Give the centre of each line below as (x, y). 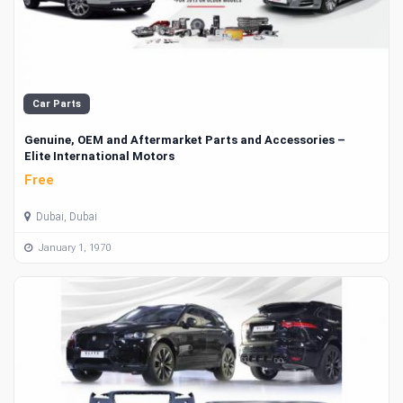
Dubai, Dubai (65, 217)
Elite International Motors (99, 156)
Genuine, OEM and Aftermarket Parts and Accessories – (185, 139)
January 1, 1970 (73, 247)
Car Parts (57, 103)
